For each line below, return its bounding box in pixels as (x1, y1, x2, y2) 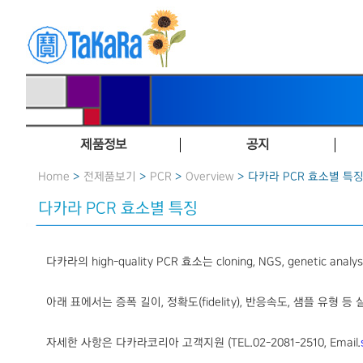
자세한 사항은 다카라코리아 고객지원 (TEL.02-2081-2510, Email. (46, 336, 361, 349)
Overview (186, 170, 234, 183)
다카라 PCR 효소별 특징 (38, 199, 198, 217)
